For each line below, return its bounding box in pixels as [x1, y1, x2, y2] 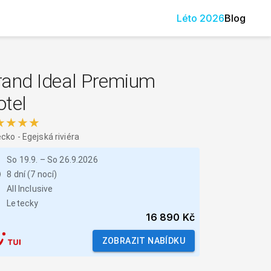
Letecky [7, 198, 39, 208]
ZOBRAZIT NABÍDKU [102, 236, 185, 246]
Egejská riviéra [22, 132, 80, 142]
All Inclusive [7, 184, 53, 194]
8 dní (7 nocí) [7, 169, 57, 179]
